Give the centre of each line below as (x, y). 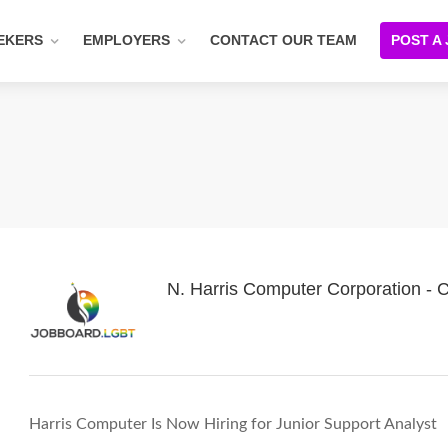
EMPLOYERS (126, 40)
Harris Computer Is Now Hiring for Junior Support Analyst (233, 424)
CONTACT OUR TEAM (283, 40)
